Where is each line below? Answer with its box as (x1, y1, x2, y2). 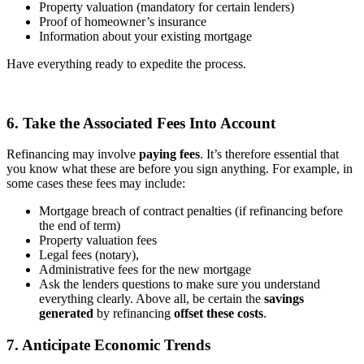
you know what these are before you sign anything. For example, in (6, 162, 353, 176)
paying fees (139, 147, 200, 162)
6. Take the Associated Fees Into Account (6, 114, 275, 132)
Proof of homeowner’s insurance (39, 14, 206, 28)
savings (264, 292, 304, 306)
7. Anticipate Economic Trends (6, 336, 210, 353)
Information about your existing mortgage (39, 28, 252, 43)
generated (39, 306, 93, 321)
